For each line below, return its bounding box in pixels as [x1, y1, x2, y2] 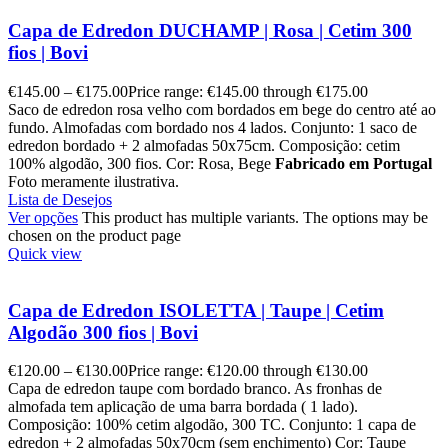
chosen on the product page [8, 226, 181, 244]
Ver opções [8, 208, 78, 226]
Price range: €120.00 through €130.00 [128, 362, 368, 380]
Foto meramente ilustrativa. [8, 172, 179, 190]
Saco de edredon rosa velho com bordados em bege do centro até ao [8, 100, 436, 118]
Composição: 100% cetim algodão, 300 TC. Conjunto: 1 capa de [8, 416, 416, 434]
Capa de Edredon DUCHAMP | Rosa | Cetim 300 [8, 20, 412, 42]
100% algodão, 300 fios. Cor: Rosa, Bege [8, 154, 275, 172]
